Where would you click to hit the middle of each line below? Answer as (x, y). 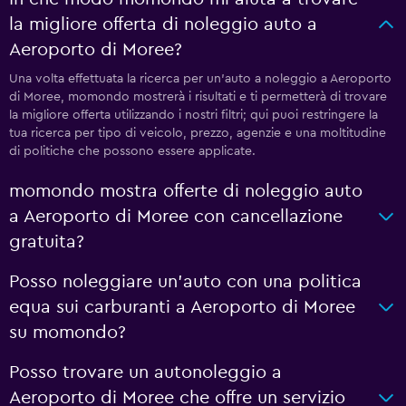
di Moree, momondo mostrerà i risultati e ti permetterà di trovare (198, 97)
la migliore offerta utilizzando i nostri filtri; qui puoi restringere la (193, 115)
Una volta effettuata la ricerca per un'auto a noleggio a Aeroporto (200, 79)
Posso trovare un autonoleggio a (145, 372)
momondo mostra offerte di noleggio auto (186, 191)
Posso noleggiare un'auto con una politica (185, 282)
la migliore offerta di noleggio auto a (163, 24)
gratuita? (47, 242)
